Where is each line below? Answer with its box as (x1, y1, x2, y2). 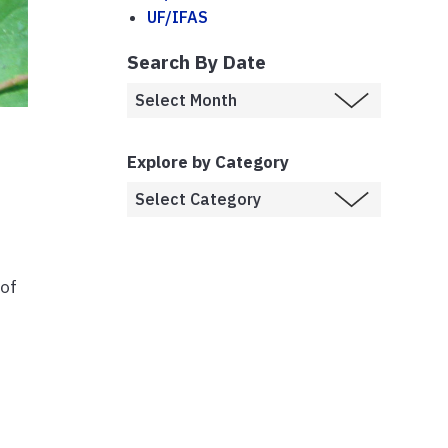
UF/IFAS (147, 6, 208, 27)
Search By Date (127, 48, 266, 74)
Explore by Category (127, 150, 289, 173)
